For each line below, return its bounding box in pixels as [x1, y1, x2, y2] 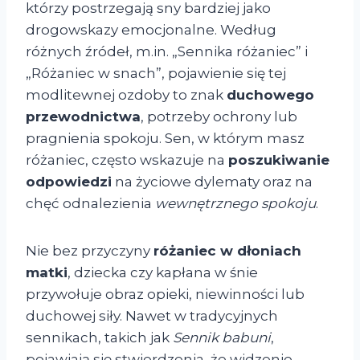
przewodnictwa [26, 108, 141, 125]
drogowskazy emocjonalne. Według [26, 22, 276, 39]
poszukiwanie [228, 152, 329, 169]
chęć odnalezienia [26, 195, 155, 212]
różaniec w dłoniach [153, 243, 301, 260]
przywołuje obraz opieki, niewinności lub [26, 286, 305, 303]
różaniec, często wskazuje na [26, 152, 228, 169]
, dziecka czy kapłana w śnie [67, 264, 258, 281]
